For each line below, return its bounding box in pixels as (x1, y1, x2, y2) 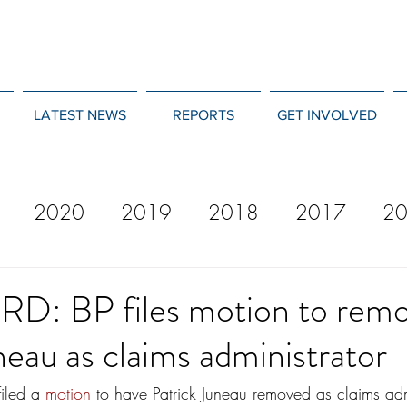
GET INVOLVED (276, 107, 377, 123)
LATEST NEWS (33, 107, 126, 123)
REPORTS (172, 107, 234, 123)
